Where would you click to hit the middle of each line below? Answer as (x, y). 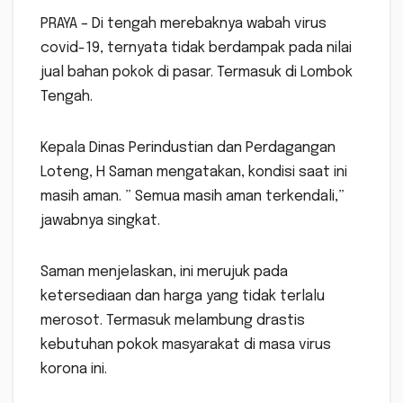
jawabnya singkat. (100, 220)
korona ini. (74, 369)
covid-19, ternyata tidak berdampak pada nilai (196, 48)
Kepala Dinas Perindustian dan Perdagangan (188, 148)
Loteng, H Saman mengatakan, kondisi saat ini (194, 172)
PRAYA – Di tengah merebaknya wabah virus (184, 23)
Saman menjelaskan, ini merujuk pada (164, 272)
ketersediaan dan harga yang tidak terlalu (183, 296)
